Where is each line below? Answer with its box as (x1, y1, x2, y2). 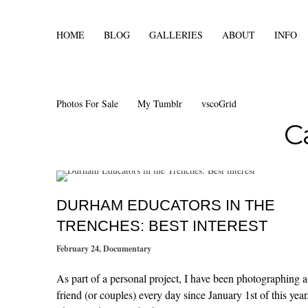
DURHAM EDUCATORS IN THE (56, 197, 276, 214)
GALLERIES (149, 28, 203, 41)
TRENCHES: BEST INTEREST (56, 217, 268, 234)
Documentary (103, 243, 152, 254)
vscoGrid (201, 97, 237, 110)
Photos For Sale (56, 97, 119, 110)
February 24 (56, 243, 100, 254)
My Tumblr (137, 97, 183, 110)
